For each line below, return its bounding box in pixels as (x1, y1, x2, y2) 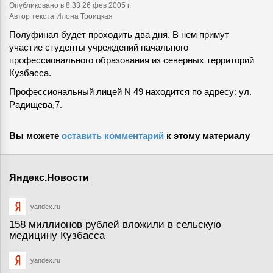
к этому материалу (164, 130, 250, 141)
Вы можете (9, 130, 62, 141)
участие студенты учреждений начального (9, 42, 188, 52)
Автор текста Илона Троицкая (9, 12, 113, 20)
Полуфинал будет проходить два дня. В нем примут (9, 29, 229, 40)
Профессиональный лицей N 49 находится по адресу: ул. (9, 87, 252, 97)
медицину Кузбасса (9, 230, 105, 241)
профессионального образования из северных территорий (9, 55, 254, 65)
